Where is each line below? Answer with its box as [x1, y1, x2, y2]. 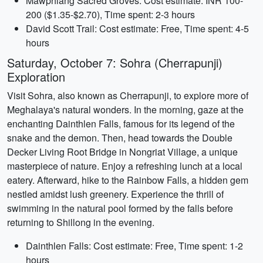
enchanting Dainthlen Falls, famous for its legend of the [7, 117, 235, 130]
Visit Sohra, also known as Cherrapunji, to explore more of [7, 89, 248, 102]
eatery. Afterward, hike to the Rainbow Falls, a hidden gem [7, 173, 248, 187]
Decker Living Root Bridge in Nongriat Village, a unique [7, 145, 238, 159]
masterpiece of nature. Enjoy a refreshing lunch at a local [7, 159, 242, 173]
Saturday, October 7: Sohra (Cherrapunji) [7, 54, 222, 71]
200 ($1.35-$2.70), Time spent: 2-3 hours [26, 8, 195, 21]
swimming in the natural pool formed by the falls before [7, 201, 233, 215]
